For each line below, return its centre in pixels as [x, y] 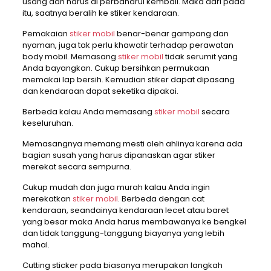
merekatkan [47, 199]
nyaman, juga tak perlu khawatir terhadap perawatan [128, 45]
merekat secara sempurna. [77, 167]
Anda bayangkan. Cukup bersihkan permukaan [116, 68]
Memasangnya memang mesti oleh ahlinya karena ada [132, 144]
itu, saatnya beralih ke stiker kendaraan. [100, 13]
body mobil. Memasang [70, 57]
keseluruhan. [47, 123]
